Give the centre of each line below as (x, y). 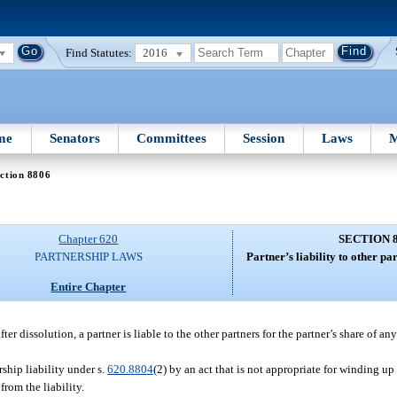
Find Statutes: (99, 52)
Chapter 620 (89, 239)
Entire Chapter (89, 286)
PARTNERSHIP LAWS (88, 257)
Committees (172, 138)
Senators (74, 138)
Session (264, 138)
